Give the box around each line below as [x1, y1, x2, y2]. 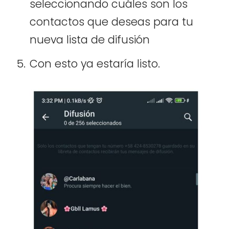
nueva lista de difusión [30, 32, 150, 47]
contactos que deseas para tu [30, 14, 193, 29]
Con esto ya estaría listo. [30, 56, 160, 71]
